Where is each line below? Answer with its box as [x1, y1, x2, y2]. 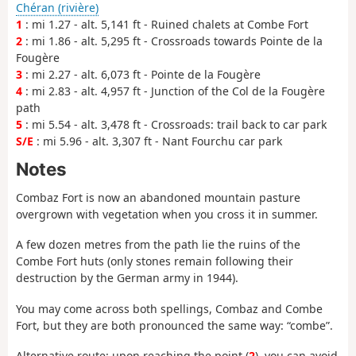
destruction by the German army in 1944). [16, 270, 238, 286]
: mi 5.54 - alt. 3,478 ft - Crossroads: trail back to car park [22, 116, 327, 132]
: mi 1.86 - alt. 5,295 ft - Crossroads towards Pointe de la [22, 33, 323, 48]
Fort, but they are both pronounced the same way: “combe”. [16, 317, 333, 333]
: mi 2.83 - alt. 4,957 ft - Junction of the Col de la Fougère [22, 83, 325, 99]
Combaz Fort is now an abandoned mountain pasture [16, 189, 300, 205]
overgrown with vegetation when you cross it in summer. [16, 206, 318, 222]
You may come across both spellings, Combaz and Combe [16, 300, 323, 316]
